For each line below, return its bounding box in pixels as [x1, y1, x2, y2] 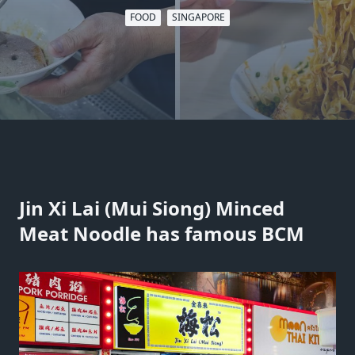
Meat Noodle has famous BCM [19, 219, 304, 246]
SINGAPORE [172, 10, 225, 25]
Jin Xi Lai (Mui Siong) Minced [19, 194, 284, 221]
